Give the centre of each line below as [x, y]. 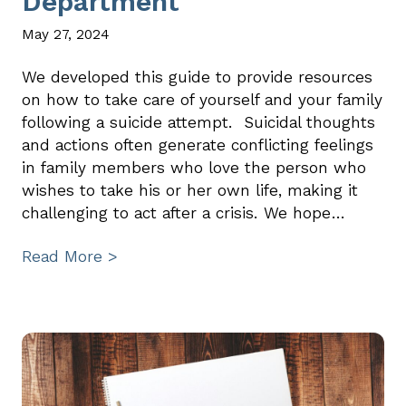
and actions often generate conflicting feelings [198, 145]
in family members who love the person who [194, 167]
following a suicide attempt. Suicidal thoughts [198, 122]
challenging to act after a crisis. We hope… [183, 213]
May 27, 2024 [66, 34]
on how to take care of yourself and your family [202, 99]
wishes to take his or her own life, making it [190, 190]
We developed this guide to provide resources [197, 77]
